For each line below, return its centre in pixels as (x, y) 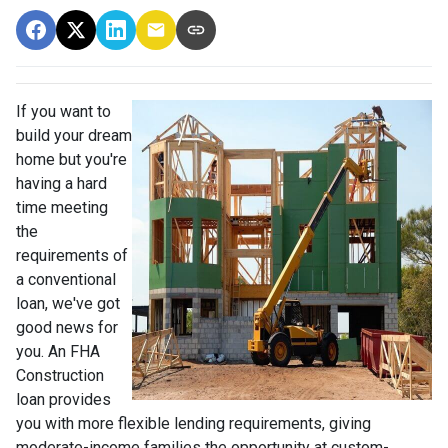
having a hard (61, 183)
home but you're (71, 159)
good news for (67, 327)
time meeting (62, 207)
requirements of (72, 255)
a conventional (66, 279)
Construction (60, 375)
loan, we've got (68, 303)
